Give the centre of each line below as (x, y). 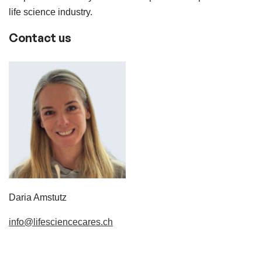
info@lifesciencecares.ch (61, 222)
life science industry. (51, 12)
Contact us (40, 38)
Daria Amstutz (38, 197)
